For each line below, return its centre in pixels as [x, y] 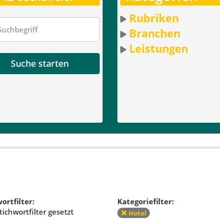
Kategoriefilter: [145, 202]
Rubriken [154, 17]
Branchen [154, 33]
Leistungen [158, 48]
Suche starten [40, 63]
